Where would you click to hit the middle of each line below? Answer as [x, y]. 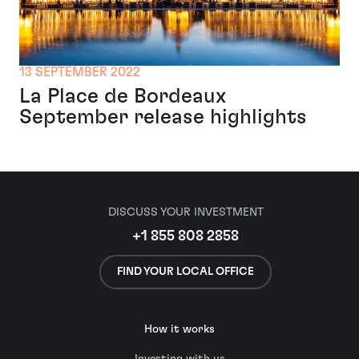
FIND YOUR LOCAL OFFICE [186, 271]
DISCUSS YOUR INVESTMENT [186, 212]
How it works [179, 329]
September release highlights [163, 117]
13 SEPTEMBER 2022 [80, 72]
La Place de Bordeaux [123, 96]
